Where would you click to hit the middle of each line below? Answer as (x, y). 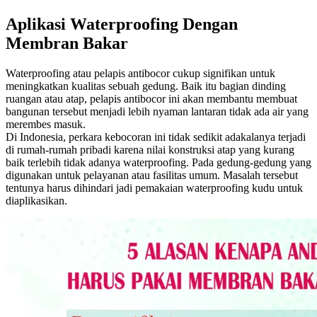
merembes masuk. (46, 124)
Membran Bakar (67, 43)
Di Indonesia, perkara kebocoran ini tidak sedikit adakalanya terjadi (156, 137)
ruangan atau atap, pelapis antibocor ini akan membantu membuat (151, 98)
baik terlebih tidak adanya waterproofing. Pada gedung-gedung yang (158, 162)
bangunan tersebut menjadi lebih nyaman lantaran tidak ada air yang (157, 111)
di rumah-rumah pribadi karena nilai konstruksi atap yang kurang (150, 149)
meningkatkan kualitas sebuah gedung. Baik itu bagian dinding (146, 86)
